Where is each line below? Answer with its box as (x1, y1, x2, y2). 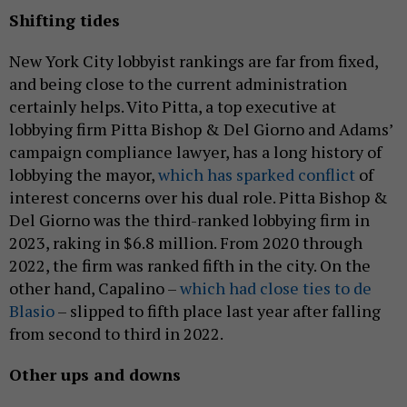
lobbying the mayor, (9, 163, 158, 185)
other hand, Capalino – (9, 276, 180, 299)
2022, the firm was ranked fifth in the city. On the (9, 253, 371, 276)
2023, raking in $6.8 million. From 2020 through (9, 231, 362, 253)
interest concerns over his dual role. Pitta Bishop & (9, 185, 388, 208)
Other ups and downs (9, 362, 181, 385)
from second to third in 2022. (9, 322, 223, 344)
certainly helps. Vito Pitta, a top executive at (9, 94, 336, 117)
